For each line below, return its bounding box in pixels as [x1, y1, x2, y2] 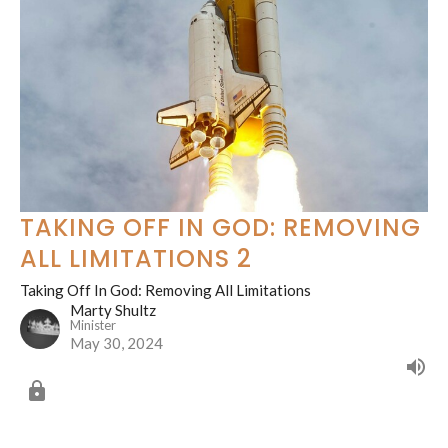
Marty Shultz [70, 301, 156, 320]
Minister [70, 317, 116, 334]
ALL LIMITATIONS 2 [20, 242, 252, 276]
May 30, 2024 [70, 334, 163, 353]
